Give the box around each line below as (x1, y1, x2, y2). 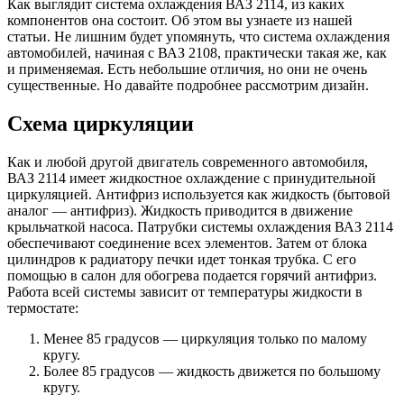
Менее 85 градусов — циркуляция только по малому (43, 330, 367, 346)
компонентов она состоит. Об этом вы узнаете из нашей (7, 13, 353, 29)
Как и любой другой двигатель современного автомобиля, (7, 153, 368, 170)
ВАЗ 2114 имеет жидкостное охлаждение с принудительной (7, 170, 376, 186)
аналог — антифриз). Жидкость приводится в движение (7, 202, 353, 218)
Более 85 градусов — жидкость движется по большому (43, 363, 381, 379)
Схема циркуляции (7, 111, 194, 135)
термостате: (7, 299, 78, 316)
